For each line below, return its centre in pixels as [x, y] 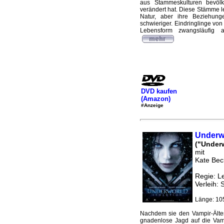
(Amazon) [155, 98]
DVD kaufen [159, 91]
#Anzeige [152, 105]
